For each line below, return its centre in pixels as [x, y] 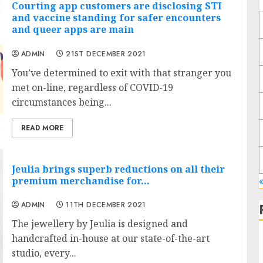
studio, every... [44, 253]
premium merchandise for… [80, 181]
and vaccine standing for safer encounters [116, 18]
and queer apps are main [73, 30]
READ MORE [42, 128]
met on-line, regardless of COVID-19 [92, 87]
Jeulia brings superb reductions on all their [118, 169]
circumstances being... [61, 102]
